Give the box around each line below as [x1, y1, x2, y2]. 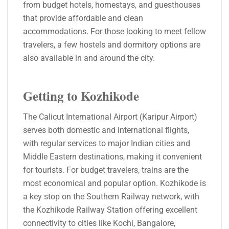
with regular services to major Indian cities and [23, 138, 190, 148]
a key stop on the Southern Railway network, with [23, 191, 199, 201]
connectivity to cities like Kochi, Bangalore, [23, 218, 175, 228]
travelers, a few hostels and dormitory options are [23, 39, 200, 50]
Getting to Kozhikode [23, 86, 139, 105]
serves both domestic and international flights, [23, 125, 189, 135]
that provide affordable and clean [23, 13, 143, 23]
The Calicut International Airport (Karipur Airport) [23, 111, 197, 122]
